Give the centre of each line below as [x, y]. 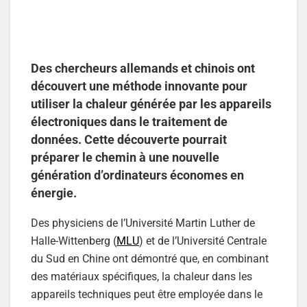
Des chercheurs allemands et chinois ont [143, 69]
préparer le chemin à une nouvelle [125, 158]
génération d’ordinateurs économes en [137, 175]
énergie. [54, 193]
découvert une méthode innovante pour [139, 86]
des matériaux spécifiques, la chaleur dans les [142, 277]
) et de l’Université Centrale [203, 241]
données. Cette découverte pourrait [129, 140]
